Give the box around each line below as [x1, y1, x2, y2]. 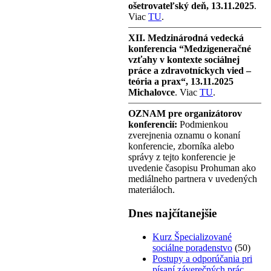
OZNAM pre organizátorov [128, 108, 242, 119]
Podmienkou [177, 119, 228, 130]
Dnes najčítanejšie [128, 207, 217, 220]
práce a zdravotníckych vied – [128, 65, 251, 76]
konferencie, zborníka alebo [128, 141, 234, 152]
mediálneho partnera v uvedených [128, 174, 257, 184]
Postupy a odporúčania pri [152, 253, 252, 264]
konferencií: [128, 119, 177, 130]
